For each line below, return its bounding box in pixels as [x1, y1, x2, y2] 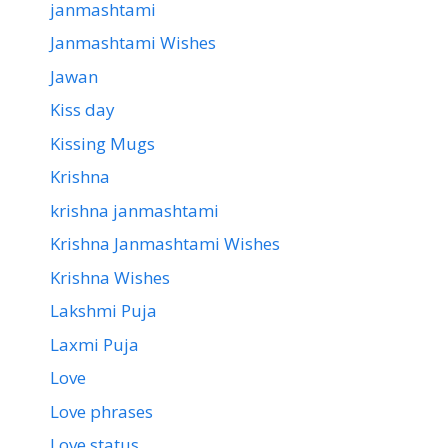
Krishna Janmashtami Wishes [50, 232, 280, 256]
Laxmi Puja [50, 332, 139, 356]
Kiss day [50, 98, 115, 122]
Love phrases [50, 399, 153, 423]
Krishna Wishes [50, 265, 170, 289]
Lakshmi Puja [50, 299, 157, 323]
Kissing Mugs [50, 131, 155, 155]
